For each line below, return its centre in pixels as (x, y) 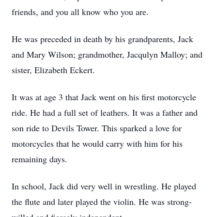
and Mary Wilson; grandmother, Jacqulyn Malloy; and (107, 54)
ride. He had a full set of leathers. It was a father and (105, 112)
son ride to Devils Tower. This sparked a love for (97, 128)
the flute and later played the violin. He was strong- (102, 201)
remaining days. (39, 159)
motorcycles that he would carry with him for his (97, 143)
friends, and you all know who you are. (80, 12)
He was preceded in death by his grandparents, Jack (102, 39)
